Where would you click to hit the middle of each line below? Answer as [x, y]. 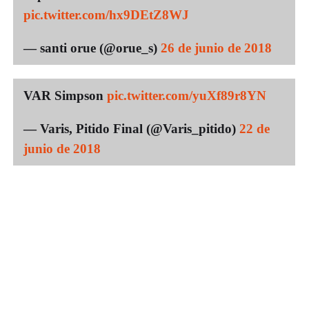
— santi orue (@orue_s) [92, 48]
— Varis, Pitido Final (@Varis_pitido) [131, 128]
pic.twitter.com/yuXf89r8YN [187, 95]
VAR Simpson [65, 95]
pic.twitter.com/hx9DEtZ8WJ [106, 14]
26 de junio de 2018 [216, 48]
